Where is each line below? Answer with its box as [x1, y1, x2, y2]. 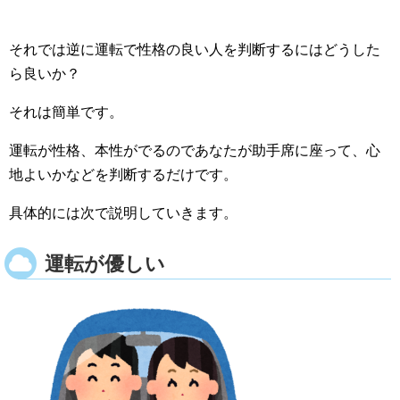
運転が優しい [45, 252, 165, 275]
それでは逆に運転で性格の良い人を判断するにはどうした [9, 41, 380, 57]
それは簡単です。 [9, 104, 123, 120]
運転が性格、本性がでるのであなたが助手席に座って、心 [9, 142, 380, 158]
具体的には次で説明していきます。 [9, 204, 237, 221]
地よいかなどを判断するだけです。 [9, 166, 237, 182]
